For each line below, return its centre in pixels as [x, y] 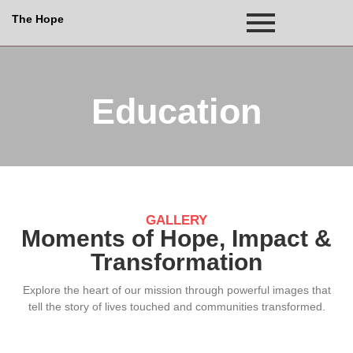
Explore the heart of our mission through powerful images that [176, 290]
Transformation [176, 262]
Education [176, 111]
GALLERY [176, 220]
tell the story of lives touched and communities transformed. [176, 307]
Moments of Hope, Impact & [176, 238]
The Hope [38, 19]
